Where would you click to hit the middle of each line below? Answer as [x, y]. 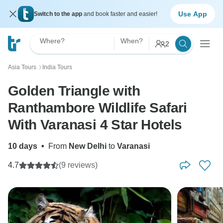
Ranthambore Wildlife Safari [98, 108]
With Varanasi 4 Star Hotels [95, 125]
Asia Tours [22, 67]
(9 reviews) [78, 165]
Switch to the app [59, 14]
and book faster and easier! [120, 14]
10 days [23, 146]
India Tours [57, 67]
